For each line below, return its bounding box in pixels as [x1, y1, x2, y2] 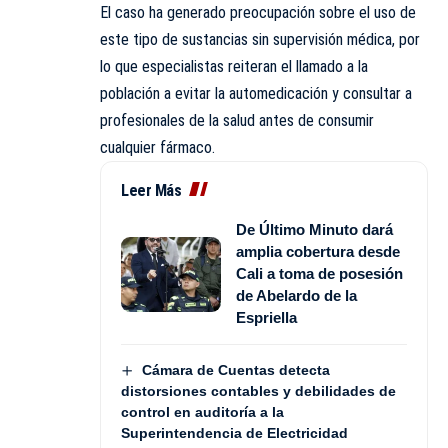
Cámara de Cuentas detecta [141, 362, 330, 379]
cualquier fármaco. [100, 138, 215, 158]
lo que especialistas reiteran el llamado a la [100, 57, 368, 77]
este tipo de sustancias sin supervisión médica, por [100, 30, 420, 50]
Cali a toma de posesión [236, 265, 403, 283]
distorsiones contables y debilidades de [121, 383, 396, 400]
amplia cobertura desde [236, 243, 400, 261]
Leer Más [121, 181, 181, 201]
